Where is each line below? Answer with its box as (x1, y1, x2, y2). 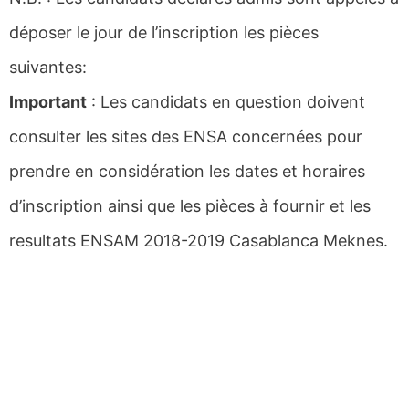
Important (9, 92, 87, 112)
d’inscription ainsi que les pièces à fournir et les (9, 196, 371, 216)
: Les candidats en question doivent (87, 92, 365, 112)
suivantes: (9, 58, 87, 78)
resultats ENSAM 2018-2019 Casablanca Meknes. (9, 231, 388, 251)
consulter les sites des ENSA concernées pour (9, 127, 362, 147)
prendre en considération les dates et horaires (9, 162, 365, 182)
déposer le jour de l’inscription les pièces (9, 23, 319, 43)
